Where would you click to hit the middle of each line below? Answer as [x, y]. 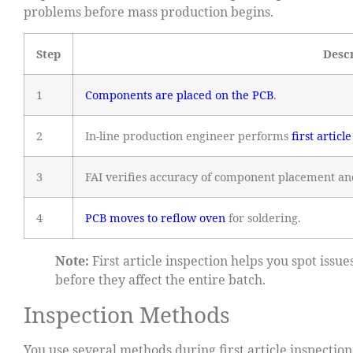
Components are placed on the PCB [179, 95]
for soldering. [263, 217]
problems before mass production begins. [149, 12]
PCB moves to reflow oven [155, 217]
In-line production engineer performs [188, 136]
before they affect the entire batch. [160, 279]
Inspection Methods [127, 314]
